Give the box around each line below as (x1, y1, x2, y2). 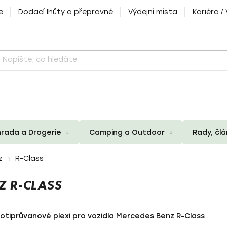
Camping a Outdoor (89, 128, 165, 137)
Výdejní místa (128, 8, 177, 16)
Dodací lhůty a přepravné (18, 8, 113, 16)
